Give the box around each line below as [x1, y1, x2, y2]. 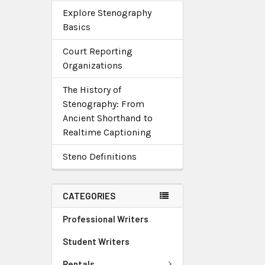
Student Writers [63, 236, 130, 247]
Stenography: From [63, 98, 144, 109]
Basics [63, 21, 91, 33]
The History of [63, 84, 121, 95]
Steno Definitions [63, 151, 137, 162]
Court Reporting [63, 46, 132, 57]
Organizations [63, 60, 122, 71]
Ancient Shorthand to [63, 112, 153, 124]
